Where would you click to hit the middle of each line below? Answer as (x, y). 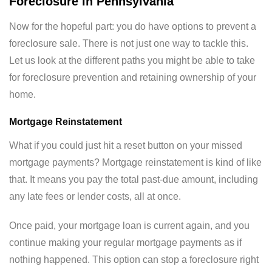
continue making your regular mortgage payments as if (125, 243)
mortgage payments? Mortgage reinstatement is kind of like (135, 162)
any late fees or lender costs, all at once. (95, 196)
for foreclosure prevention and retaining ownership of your (133, 77)
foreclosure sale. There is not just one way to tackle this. (129, 43)
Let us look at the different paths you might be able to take (132, 60)
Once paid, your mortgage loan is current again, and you (129, 226)
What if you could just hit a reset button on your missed (126, 145)
